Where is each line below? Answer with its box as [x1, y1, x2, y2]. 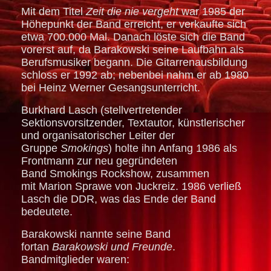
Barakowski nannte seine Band [21, 228, 171, 241]
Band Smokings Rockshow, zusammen [21, 168, 209, 180]
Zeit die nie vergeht [86, 5, 178, 18]
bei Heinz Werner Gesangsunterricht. [21, 82, 200, 94]
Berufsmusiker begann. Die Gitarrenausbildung [21, 56, 247, 69]
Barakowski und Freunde [52, 241, 172, 253]
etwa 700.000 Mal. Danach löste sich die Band [21, 31, 245, 44]
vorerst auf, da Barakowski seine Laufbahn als [21, 44, 244, 56]
